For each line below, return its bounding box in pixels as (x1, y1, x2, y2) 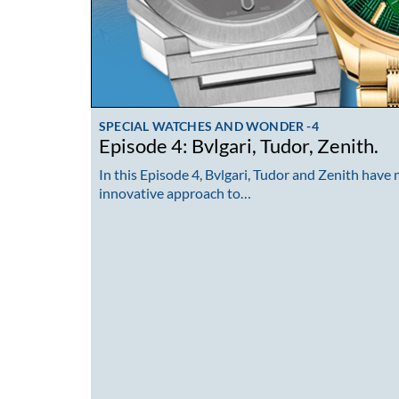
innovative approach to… (99, 183, 251, 201)
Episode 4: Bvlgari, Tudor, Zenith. (99, 134, 379, 159)
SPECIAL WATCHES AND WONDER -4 (99, 118, 319, 134)
